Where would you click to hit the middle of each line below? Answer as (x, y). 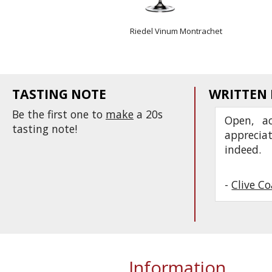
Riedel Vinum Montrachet (176, 31)
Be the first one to (59, 114)
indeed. (243, 150)
